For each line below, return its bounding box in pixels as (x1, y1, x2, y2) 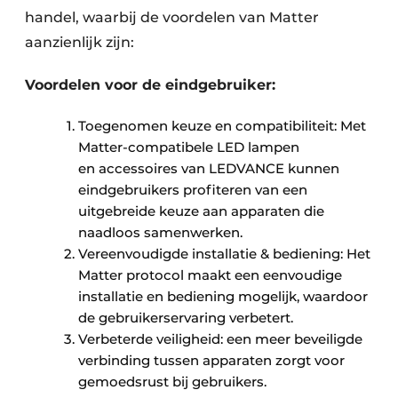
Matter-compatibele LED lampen (78, 138, 299, 155)
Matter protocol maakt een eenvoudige (78, 266, 342, 283)
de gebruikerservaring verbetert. (78, 308, 293, 326)
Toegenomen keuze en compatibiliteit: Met (78, 116, 366, 134)
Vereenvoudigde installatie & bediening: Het (78, 244, 370, 262)
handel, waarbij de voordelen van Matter (25, 8, 319, 26)
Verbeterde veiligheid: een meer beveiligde (78, 330, 362, 347)
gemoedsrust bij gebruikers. (78, 372, 267, 390)
